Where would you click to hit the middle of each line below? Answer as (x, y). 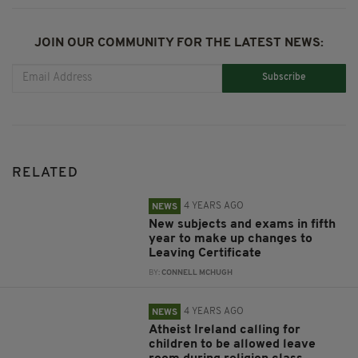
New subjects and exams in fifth (243, 224)
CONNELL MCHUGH (197, 272)
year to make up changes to (231, 239)
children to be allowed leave (233, 344)
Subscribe (284, 78)
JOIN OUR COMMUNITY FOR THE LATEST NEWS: (179, 43)
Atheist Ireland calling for (225, 330)
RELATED (45, 173)
